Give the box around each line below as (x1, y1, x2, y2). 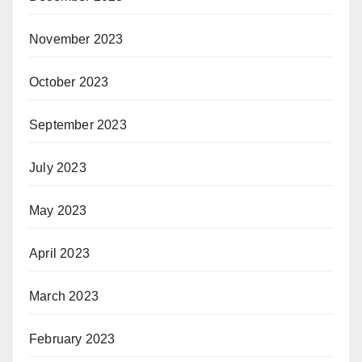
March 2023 (29, 288, 99, 303)
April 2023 (29, 246, 90, 260)
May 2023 (29, 203, 87, 217)
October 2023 (29, 74, 109, 89)
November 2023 (29, 32, 124, 46)
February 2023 (29, 331, 116, 346)
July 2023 (29, 160, 86, 175)
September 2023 (29, 117, 127, 132)
